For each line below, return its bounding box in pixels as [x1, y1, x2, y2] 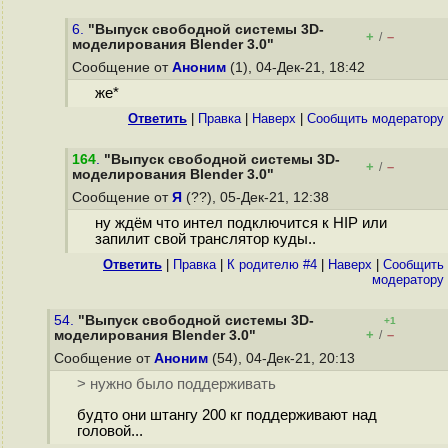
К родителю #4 [227, 257, 317, 272]
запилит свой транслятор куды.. [94, 231, 316, 248]
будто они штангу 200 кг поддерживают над [76, 407, 377, 424]
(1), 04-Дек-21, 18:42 [226, 60, 369, 75]
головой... [76, 423, 143, 440]
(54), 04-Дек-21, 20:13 [208, 351, 359, 366]
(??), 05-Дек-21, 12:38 [182, 190, 333, 205]
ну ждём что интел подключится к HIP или [94, 215, 387, 232]
